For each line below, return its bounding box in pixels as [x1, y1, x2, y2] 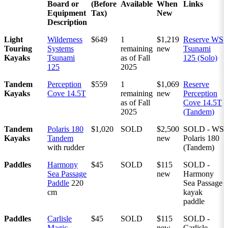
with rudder [47, 143, 84, 152]
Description [47, 18, 87, 27]
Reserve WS [183, 35, 223, 44]
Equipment [47, 9, 86, 18]
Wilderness [47, 35, 82, 44]
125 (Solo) [183, 53, 217, 63]
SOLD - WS [183, 125, 224, 134]
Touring [4, 44, 32, 53]
